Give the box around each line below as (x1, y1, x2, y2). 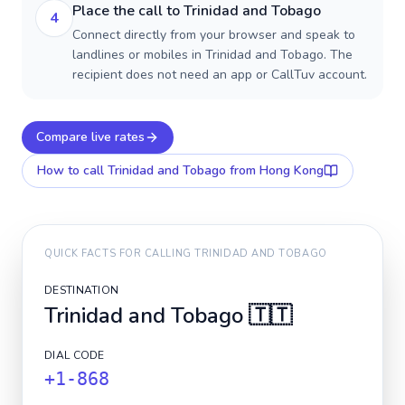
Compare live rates (36, 128, 145, 146)
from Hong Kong (226, 162, 324, 179)
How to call (37, 162, 108, 179)
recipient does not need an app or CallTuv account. (72, 66, 367, 83)
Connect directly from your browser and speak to (72, 26, 355, 43)
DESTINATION (44, 283, 119, 297)
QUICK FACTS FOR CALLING (44, 247, 195, 260)
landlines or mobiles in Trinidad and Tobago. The (72, 46, 353, 63)
